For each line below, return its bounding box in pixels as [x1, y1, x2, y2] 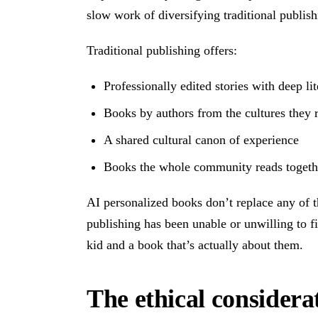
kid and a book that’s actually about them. [87, 237, 303, 252]
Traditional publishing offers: [87, 43, 237, 57]
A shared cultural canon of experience [104, 132, 299, 147]
